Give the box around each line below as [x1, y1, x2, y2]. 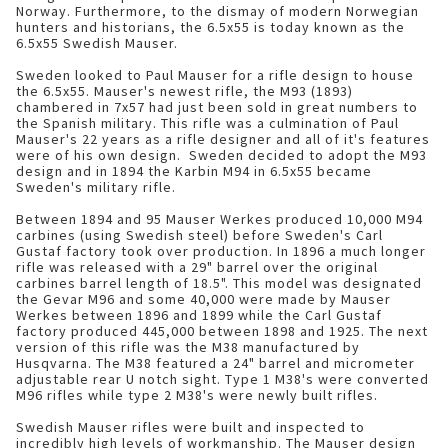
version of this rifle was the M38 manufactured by [16, 338, 360, 356]
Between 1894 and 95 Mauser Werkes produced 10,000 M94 [16, 210, 423, 228]
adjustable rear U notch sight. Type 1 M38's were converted [16, 370, 429, 388]
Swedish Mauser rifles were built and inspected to [16, 418, 365, 436]
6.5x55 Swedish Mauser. [16, 34, 178, 52]
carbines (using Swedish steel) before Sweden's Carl [16, 226, 383, 244]
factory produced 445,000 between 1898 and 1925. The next [16, 322, 428, 340]
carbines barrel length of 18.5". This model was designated [16, 274, 422, 292]
